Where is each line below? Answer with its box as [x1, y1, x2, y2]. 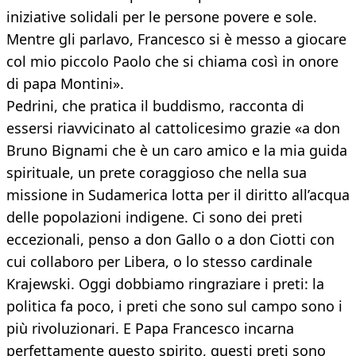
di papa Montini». [6, 74, 124, 94]
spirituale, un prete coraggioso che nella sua [6, 163, 307, 183]
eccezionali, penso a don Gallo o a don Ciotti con [6, 230, 335, 250]
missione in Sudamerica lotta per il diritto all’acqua [6, 185, 350, 205]
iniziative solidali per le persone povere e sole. [6, 7, 317, 27]
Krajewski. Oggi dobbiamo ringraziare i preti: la [6, 274, 324, 294]
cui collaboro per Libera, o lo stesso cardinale [6, 252, 312, 272]
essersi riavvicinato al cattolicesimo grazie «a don [6, 118, 340, 138]
